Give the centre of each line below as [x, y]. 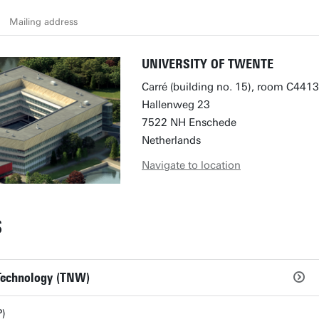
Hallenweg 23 [176, 105]
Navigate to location [191, 165]
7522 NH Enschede [189, 122]
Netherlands [171, 140]
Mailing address [43, 21]
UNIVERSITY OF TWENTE [208, 64]
